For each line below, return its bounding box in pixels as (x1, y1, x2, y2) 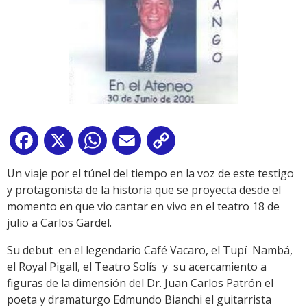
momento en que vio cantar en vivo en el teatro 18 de (7, 199, 280, 214)
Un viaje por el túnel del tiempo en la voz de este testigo (7, 166, 294, 182)
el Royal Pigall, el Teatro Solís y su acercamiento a (7, 259, 267, 275)
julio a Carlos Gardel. (7, 215, 112, 231)
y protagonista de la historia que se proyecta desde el (7, 182, 281, 198)
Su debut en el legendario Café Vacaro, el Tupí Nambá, (7, 243, 293, 258)
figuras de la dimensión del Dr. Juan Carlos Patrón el (7, 275, 273, 291)
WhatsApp (110, 136, 163, 151)
